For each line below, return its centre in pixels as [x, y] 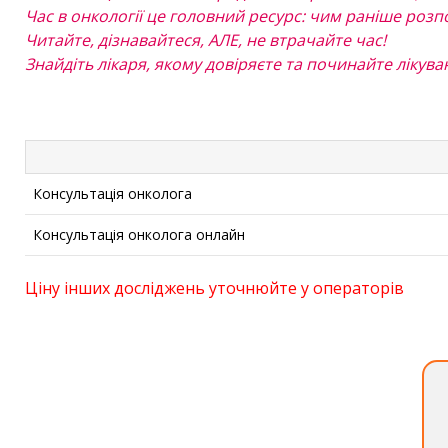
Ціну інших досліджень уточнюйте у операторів [214, 288]
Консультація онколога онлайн [139, 234]
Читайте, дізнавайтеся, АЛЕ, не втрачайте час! [205, 40]
